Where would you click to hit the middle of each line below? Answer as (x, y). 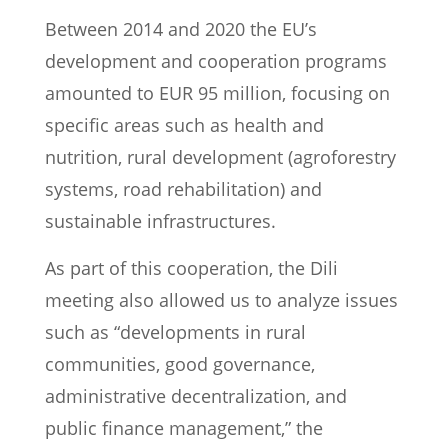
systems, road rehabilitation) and (183, 189)
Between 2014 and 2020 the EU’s (181, 29)
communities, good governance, (180, 364)
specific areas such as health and (184, 125)
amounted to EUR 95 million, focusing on (217, 93)
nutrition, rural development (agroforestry (220, 157)
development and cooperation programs (216, 61)
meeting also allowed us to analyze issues (221, 300)
